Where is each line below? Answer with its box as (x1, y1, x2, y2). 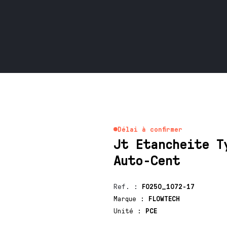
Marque (113, 194, 140, 203)
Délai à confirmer (117, 125, 182, 133)
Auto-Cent (113, 150, 180, 168)
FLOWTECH (148, 194, 180, 203)
